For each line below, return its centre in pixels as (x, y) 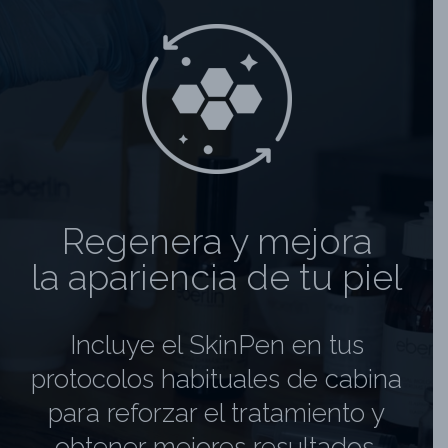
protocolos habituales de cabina (216, 378)
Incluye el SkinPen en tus (216, 344)
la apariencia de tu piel (216, 276)
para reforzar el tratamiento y (216, 412)
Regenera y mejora (216, 240)
